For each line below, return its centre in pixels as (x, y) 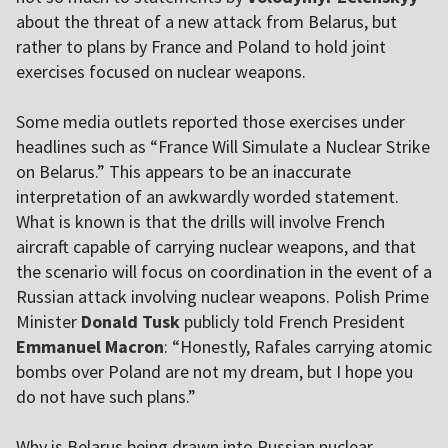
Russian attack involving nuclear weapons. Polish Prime (222, 297)
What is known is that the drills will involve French (200, 222)
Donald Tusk (130, 322)
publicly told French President (292, 322)
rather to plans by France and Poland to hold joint (201, 47)
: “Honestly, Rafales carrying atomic (298, 347)
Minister (48, 322)
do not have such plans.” (106, 397)
